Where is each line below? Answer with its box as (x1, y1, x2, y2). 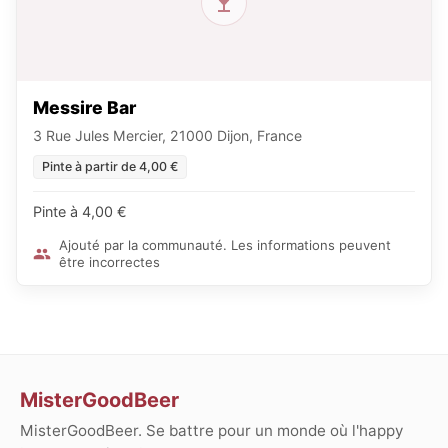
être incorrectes (59, 253, 160, 270)
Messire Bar (33, 96, 136, 118)
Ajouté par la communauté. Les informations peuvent (59, 236, 391, 253)
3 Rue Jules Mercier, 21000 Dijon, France (33, 126, 302, 144)
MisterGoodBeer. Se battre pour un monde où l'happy (20, 421, 403, 441)
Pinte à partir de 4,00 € (42, 158, 178, 174)
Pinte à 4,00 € (33, 202, 127, 220)
